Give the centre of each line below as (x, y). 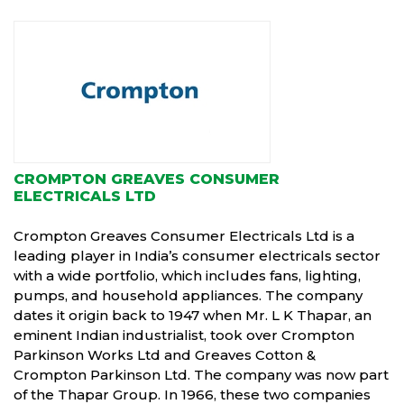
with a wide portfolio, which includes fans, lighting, (187, 275)
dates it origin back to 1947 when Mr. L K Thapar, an (193, 315)
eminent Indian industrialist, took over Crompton (184, 335)
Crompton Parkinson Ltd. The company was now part (201, 375)
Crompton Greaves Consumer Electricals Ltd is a (184, 236)
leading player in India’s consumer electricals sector (197, 256)
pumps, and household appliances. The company (188, 295)
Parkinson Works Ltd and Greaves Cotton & (165, 355)
